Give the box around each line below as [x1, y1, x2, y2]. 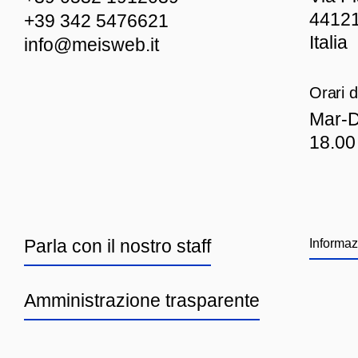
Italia [308, 32, 348, 53]
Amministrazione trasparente [23, 290, 260, 311]
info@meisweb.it [23, 34, 159, 55]
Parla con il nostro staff [23, 236, 211, 257]
